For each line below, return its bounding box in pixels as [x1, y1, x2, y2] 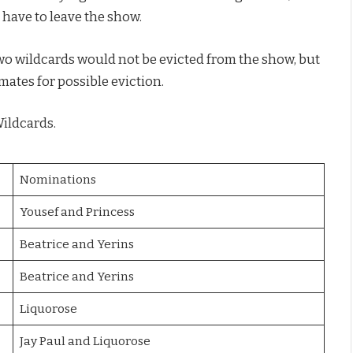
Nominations [19, 172, 96, 187]
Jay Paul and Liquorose [19, 333, 150, 348]
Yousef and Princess [19, 204, 135, 219]
